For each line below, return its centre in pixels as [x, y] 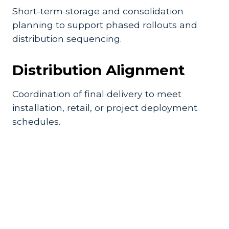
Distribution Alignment [99, 70]
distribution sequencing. [67, 39]
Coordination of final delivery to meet [97, 94]
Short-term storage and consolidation [98, 11]
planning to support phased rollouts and [105, 25]
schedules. [36, 121]
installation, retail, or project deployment [105, 108]
